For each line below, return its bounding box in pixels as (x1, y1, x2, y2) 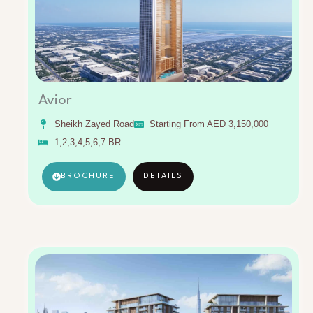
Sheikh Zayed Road (54, 119, 134, 130)
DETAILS (143, 173, 183, 181)
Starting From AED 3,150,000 (150, 119, 268, 130)
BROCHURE (61, 173, 115, 181)
